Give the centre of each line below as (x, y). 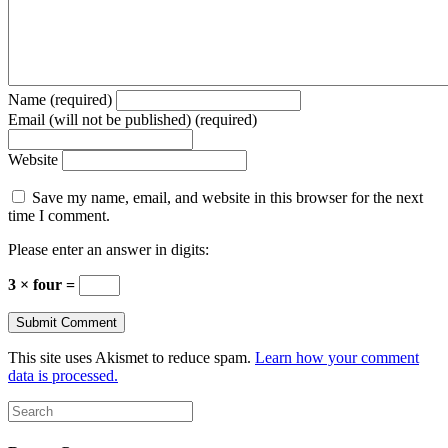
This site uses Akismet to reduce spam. (131, 358)
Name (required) (60, 100)
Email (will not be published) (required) (132, 120)
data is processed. (63, 376)
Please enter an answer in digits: (108, 250)
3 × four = (43, 285)
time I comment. (59, 216)
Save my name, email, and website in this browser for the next (227, 198)
